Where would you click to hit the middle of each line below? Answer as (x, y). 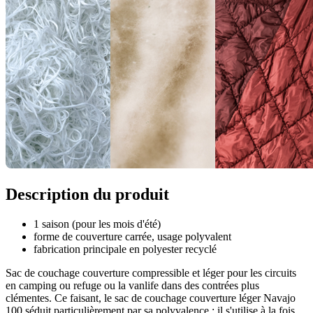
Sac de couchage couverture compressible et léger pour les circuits (151, 273)
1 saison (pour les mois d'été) (97, 224)
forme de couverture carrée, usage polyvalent (132, 237)
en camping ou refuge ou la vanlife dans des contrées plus (132, 286)
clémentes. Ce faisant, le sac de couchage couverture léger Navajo (151, 298)
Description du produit (87, 195)
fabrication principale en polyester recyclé (125, 249)
